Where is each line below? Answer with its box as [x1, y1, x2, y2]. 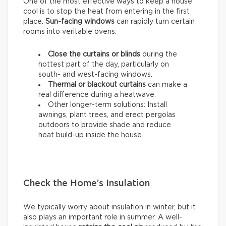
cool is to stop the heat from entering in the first [23, 8, 190, 16]
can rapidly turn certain [115, 18, 195, 26]
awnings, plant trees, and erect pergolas [38, 111, 176, 119]
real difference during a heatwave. [38, 91, 156, 99]
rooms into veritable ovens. [23, 28, 117, 36]
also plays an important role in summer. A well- [23, 214, 182, 221]
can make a [146, 81, 187, 89]
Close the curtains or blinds [48, 51, 142, 59]
